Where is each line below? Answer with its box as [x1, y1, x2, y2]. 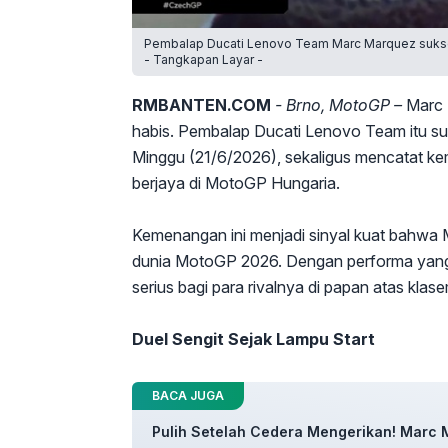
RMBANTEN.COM [132, 95, 271, 115]
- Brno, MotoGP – [275, 95, 402, 115]
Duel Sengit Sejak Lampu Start [132, 329, 375, 349]
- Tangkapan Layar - [144, 52, 263, 67]
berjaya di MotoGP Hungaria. [132, 173, 340, 193]
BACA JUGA [152, 388, 224, 403]
